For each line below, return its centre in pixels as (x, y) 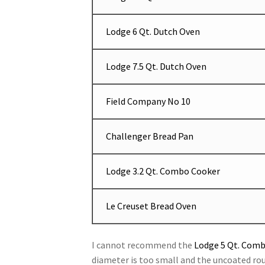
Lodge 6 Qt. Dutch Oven (153, 32)
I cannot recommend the (143, 245)
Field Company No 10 (148, 101)
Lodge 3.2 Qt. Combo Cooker (163, 171)
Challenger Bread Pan (150, 136)
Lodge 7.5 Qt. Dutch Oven (156, 67)
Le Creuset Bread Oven (151, 206)
